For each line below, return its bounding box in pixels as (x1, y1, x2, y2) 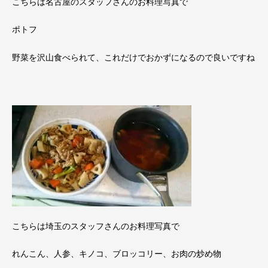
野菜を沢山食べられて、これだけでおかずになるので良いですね (12, 51, 255, 63)
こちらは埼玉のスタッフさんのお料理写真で (12, 220, 179, 232)
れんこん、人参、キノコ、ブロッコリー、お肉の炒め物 (12, 248, 221, 260)
